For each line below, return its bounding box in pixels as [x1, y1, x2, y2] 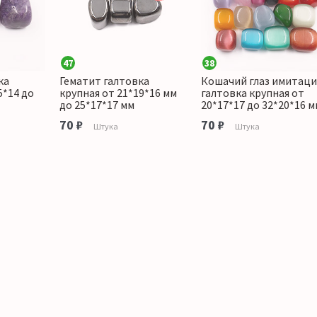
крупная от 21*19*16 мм [59, 86, 177, 100]
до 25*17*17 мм [59, 98, 134, 113]
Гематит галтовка [59, 74, 149, 88]
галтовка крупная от [201, 86, 304, 100]
